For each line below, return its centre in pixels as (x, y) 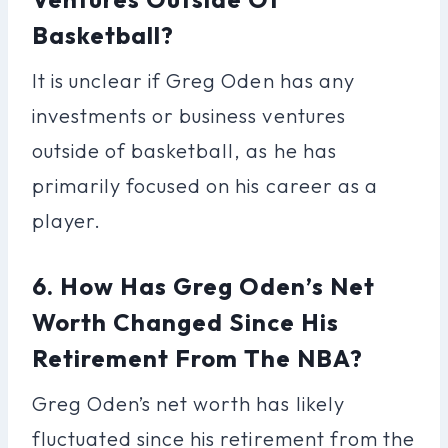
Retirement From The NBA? (198, 357)
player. (67, 220)
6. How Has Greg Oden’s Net (204, 285)
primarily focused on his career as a (205, 185)
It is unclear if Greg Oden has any (193, 80)
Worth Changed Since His (186, 321)
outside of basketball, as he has (184, 150)
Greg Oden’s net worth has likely (188, 403)
